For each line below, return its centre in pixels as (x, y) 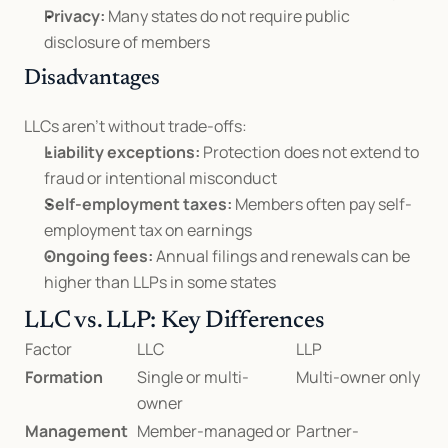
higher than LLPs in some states (160, 282)
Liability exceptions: (122, 152)
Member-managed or (214, 431)
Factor (48, 349)
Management (76, 431)
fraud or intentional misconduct (160, 178)
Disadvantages (92, 79)
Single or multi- (193, 377)
